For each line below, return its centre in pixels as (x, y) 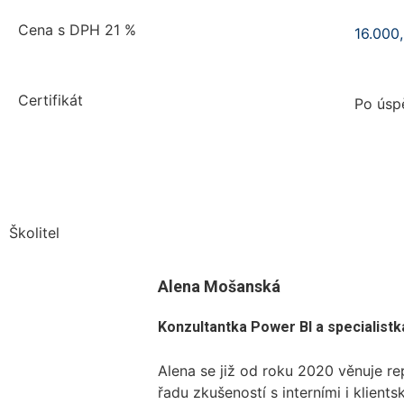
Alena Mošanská (220, 287)
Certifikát (50, 100)
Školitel (34, 233)
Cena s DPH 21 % (77, 29)
